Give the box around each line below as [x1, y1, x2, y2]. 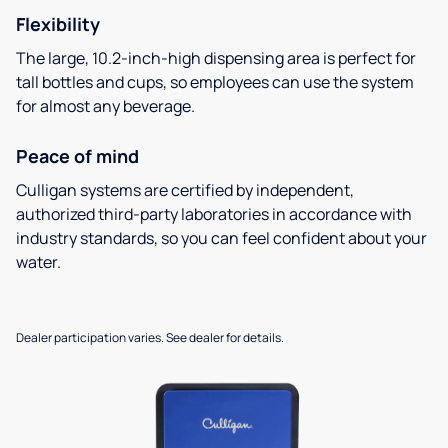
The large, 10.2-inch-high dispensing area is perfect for [16, 46, 416, 69]
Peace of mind [16, 143, 139, 168]
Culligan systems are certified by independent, [16, 178, 354, 201]
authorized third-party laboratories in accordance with [16, 202, 412, 225]
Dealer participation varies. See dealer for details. [16, 328, 284, 346]
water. [16, 250, 61, 273]
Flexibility [16, 11, 100, 36]
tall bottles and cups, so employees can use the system [16, 70, 414, 93]
